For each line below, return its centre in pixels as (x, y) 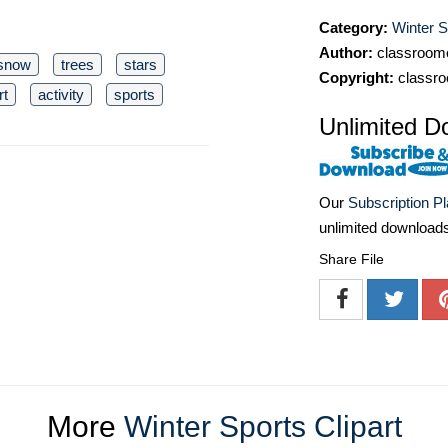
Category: (353, 27)
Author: (346, 52)
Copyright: (356, 77)
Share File (351, 259)
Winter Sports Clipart (262, 427)
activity (61, 95)
